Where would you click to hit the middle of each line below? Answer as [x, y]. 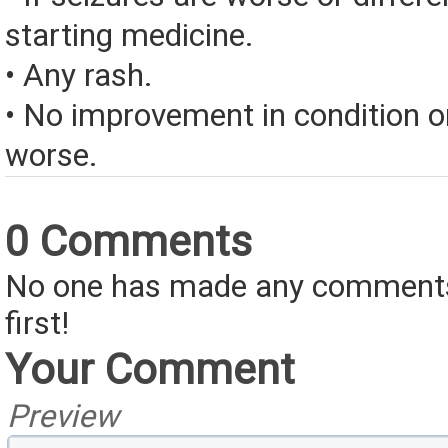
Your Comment [150, 369]
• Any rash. [79, 76]
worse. [51, 156]
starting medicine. [129, 36]
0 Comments [128, 241]
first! [37, 324]
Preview [63, 417]
